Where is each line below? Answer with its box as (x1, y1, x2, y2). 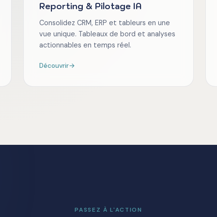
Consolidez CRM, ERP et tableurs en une (39, 18, 170, 28)
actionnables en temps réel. (39, 41, 131, 50)
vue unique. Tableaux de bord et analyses (39, 30, 175, 39)
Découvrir (39, 62, 69, 70)
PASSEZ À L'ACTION (75, 206, 142, 214)
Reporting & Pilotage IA (39, 1, 141, 12)
